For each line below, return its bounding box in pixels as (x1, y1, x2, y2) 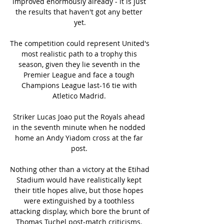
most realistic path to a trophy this (21, 48, 137, 58)
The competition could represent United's (10, 38, 149, 48)
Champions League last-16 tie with (21, 80, 137, 90)
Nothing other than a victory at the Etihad (10, 164, 149, 174)
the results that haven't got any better (15, 6, 142, 16)
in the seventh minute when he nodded (12, 122, 145, 132)
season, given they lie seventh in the (18, 59, 140, 69)
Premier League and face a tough (23, 69, 134, 79)
